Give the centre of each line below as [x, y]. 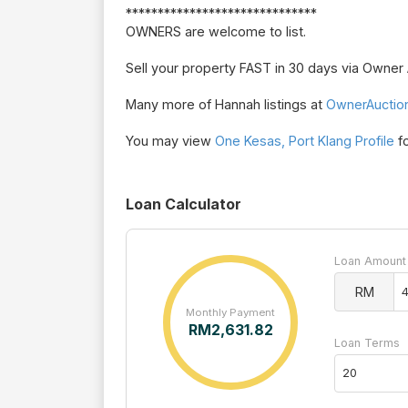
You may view [170, 141]
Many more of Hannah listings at [226, 105]
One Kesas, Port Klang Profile [305, 141]
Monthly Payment [230, 312]
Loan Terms [367, 342]
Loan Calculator [184, 204]
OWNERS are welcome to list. [216, 32]
